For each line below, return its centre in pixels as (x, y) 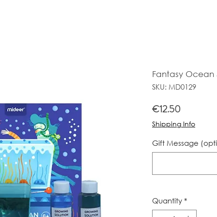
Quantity (167, 201)
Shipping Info (174, 124)
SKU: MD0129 (174, 87)
